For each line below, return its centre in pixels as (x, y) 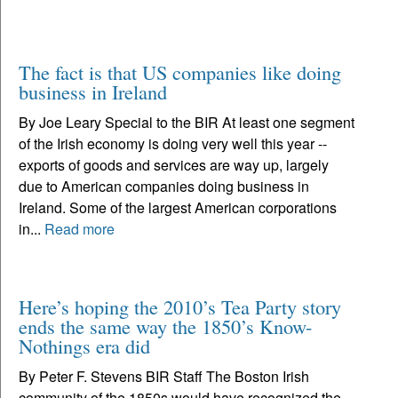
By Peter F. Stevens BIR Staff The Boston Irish (164, 376)
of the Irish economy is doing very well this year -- (173, 143)
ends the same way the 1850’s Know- (165, 326)
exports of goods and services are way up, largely (174, 164)
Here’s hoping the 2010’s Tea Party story (180, 306)
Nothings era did (84, 345)
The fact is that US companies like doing (180, 72)
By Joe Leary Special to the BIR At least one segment (187, 122)
